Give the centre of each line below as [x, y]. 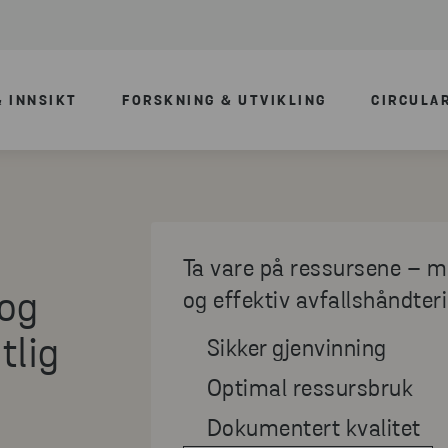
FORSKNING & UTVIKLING [224, 101]
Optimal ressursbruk [310, 390]
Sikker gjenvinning [296, 350]
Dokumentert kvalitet [313, 430]
